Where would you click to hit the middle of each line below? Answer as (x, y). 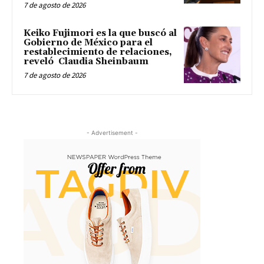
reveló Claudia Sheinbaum (86, 62)
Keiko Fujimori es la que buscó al (100, 34)
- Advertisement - (112, 132)
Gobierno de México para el (88, 43)
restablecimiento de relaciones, (98, 52)
